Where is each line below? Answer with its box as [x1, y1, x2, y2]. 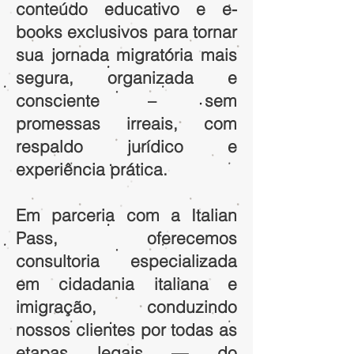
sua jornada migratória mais [16, 44, 237, 65]
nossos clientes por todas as [16, 319, 237, 340]
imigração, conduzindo [16, 296, 237, 317]
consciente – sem [16, 90, 237, 111]
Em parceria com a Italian [16, 205, 237, 225]
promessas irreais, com [16, 113, 237, 134]
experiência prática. [16, 159, 168, 179]
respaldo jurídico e [16, 136, 237, 156]
